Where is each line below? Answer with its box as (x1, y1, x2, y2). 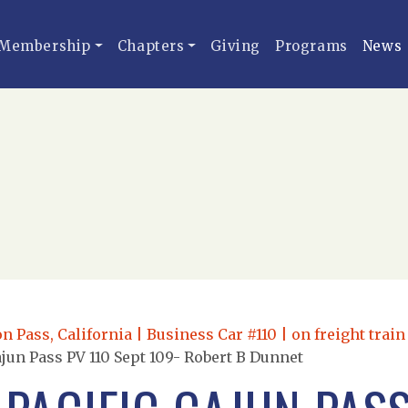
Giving (210, 37, 261, 55)
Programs (275, 37, 348, 55)
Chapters (117, 37, 185, 55)
